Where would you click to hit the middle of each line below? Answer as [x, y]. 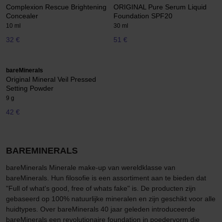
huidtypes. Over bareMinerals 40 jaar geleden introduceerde [101, 209]
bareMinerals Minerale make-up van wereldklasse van [91, 168]
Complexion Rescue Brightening [56, 7]
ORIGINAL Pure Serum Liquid [160, 7]
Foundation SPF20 [143, 16]
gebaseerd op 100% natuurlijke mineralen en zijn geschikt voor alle [111, 199]
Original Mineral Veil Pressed [51, 79]
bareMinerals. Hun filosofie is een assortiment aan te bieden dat [106, 178]
